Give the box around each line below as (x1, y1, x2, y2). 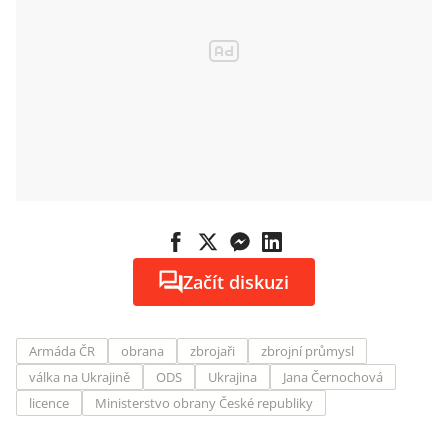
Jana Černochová (283, 368, 383, 386)
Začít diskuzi (183, 270, 289, 294)
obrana (121, 342, 164, 360)
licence (29, 394, 69, 412)
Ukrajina (208, 368, 257, 386)
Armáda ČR (29, 342, 95, 360)
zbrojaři (190, 342, 235, 360)
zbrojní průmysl (261, 342, 354, 360)
